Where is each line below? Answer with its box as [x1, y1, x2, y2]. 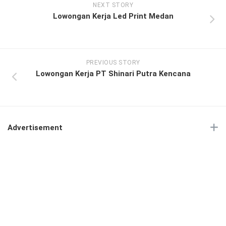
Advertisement [8, 123, 63, 132]
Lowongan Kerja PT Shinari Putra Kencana [35, 69, 191, 78]
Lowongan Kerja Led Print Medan [52, 11, 174, 21]
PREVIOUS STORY [86, 59, 140, 66]
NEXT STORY [93, 1, 133, 9]
